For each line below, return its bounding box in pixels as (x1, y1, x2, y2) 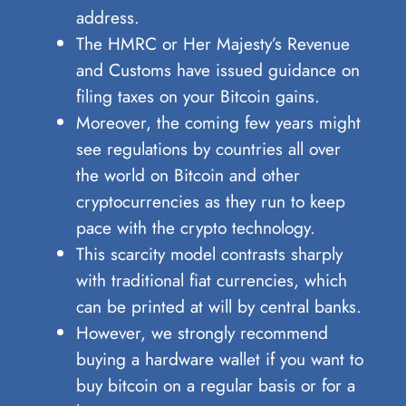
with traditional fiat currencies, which (75, 267, 347, 294)
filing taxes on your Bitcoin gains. (75, 83, 320, 110)
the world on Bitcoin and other (75, 162, 300, 188)
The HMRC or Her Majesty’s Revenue (75, 31, 350, 57)
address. (75, 5, 140, 31)
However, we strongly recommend (75, 320, 328, 346)
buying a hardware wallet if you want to (75, 346, 363, 372)
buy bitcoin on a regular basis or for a (75, 372, 355, 399)
